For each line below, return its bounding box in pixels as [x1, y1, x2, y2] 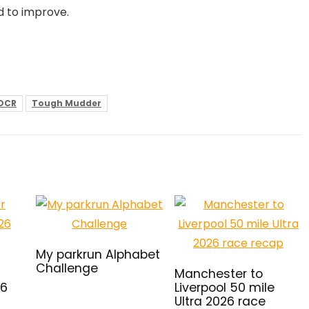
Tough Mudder [32, 97, 101, 109]
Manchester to [174, 266, 263, 282]
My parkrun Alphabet [36, 246, 160, 263]
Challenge [36, 260, 98, 277]
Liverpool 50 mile [174, 279, 275, 296]
